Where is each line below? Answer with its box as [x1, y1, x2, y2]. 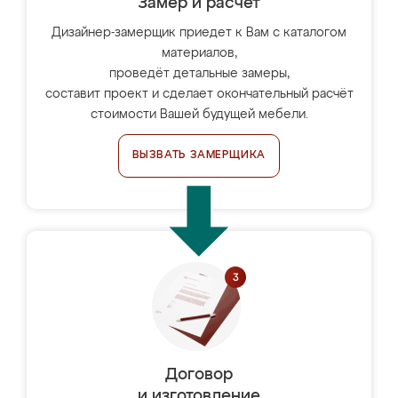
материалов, [161, 47, 237, 60]
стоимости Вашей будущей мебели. [90, 108, 308, 121]
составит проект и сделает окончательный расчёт [44, 88, 354, 100]
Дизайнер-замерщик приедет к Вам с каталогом [52, 27, 346, 39]
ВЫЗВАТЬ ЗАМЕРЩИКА [131, 150, 267, 161]
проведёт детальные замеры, [108, 68, 290, 80]
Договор [165, 367, 233, 383]
